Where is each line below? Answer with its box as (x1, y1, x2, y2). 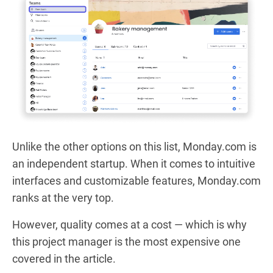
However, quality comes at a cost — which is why (12, 218, 247, 231)
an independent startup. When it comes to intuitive (12, 157, 255, 170)
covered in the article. (12, 252, 116, 265)
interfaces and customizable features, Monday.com (12, 174, 261, 187)
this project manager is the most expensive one (12, 235, 241, 248)
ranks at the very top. (12, 191, 114, 204)
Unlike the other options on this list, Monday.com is (12, 140, 257, 153)
